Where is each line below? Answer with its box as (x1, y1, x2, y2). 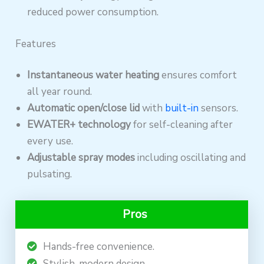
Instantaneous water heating (27, 68, 160, 82)
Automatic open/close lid (27, 101, 140, 115)
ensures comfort (159, 68, 237, 82)
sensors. (199, 101, 239, 115)
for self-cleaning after (131, 118, 233, 132)
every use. (27, 134, 74, 148)
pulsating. (27, 167, 72, 181)
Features (15, 37, 57, 51)
